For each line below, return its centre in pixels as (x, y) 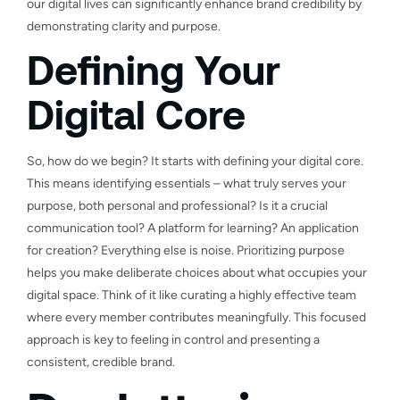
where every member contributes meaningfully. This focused (196, 317)
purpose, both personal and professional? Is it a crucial (177, 205)
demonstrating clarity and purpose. (124, 26)
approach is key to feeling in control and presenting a (173, 339)
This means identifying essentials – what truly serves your (187, 183)
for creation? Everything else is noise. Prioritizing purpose (186, 250)
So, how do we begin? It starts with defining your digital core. (195, 161)
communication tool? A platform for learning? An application (193, 228)
